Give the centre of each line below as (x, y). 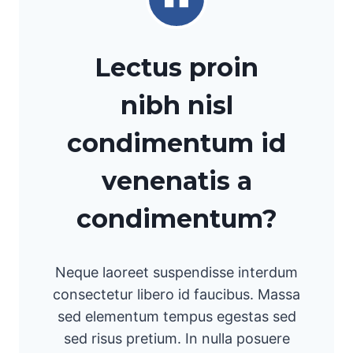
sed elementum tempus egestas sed (176, 316)
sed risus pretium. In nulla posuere (176, 338)
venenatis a (176, 180)
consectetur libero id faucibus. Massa (176, 294)
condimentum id (176, 143)
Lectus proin (176, 67)
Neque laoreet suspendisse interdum (176, 272)
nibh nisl (176, 105)
